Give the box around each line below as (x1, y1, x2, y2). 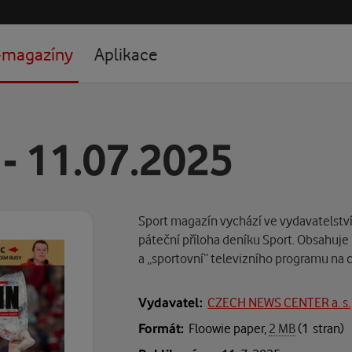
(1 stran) (295, 320, 345, 336)
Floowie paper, (189, 320, 269, 336)
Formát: (138, 320, 185, 336)
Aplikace (94, 42, 158, 64)
